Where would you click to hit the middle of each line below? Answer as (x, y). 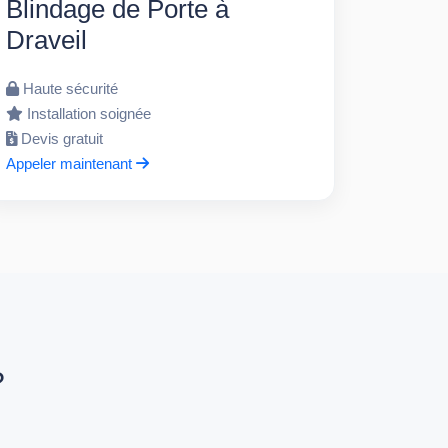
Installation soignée (88, 113)
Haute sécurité (70, 88)
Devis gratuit (61, 138)
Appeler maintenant (70, 163)
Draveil (46, 39)
